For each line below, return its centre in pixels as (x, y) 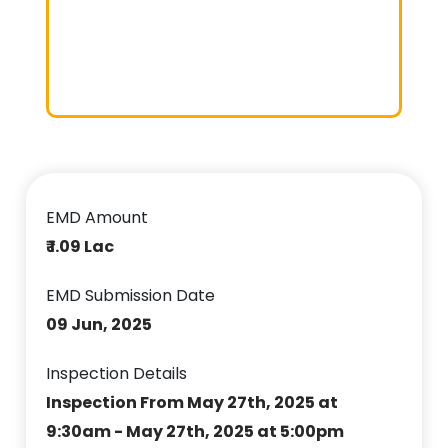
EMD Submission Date (131, 295)
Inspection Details (117, 373)
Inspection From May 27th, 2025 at (192, 402)
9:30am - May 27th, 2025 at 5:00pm (195, 431)
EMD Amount (97, 217)
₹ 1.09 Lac (80, 246)
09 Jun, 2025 (99, 324)
